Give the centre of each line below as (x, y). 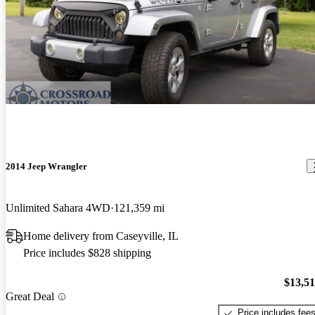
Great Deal (30, 297)
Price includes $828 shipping (87, 252)
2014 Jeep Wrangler (46, 166)
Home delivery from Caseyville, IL (101, 236)
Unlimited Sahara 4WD (58, 207)
